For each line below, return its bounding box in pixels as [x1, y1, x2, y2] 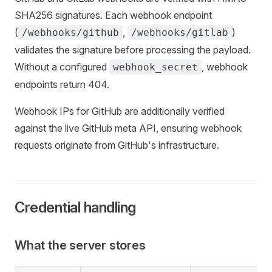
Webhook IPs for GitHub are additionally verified [15, 105, 225, 117]
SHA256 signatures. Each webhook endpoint [15, 9, 212, 21]
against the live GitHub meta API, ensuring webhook [15, 122, 242, 134]
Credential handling [15, 199, 136, 216]
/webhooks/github [22, 27, 119, 38]
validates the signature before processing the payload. [15, 44, 251, 56]
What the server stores [15, 238, 146, 253]
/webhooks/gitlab [131, 27, 228, 38]
